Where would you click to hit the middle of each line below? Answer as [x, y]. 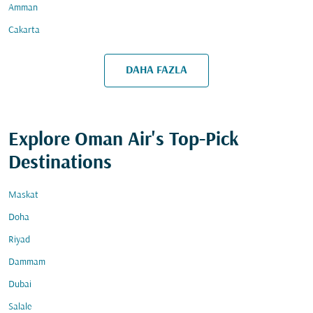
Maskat [23, 195]
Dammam [27, 262]
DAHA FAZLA [156, 70]
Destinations [60, 163]
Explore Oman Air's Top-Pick [124, 140]
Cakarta [24, 30]
